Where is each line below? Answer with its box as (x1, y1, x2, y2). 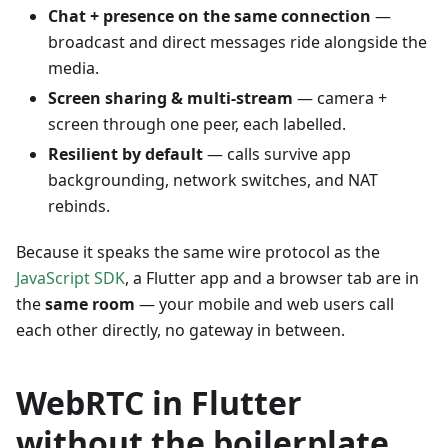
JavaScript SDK (16, 266, 125, 289)
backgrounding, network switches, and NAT (48, 168, 378, 191)
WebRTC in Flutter (16, 380, 302, 424)
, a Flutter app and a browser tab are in (125, 266, 419, 289)
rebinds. (48, 194, 110, 217)
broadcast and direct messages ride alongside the (48, 30, 427, 53)
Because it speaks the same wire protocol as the (16, 240, 380, 263)
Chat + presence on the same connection (48, 4, 371, 27)
